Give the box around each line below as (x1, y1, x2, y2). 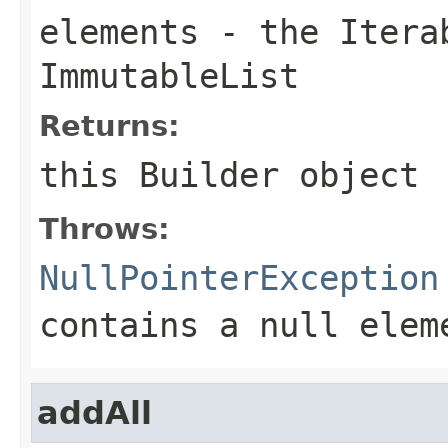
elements (39, 11, 199, 52)
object (279, 154, 419, 195)
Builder (139, 154, 279, 195)
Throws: (39, 211, 170, 246)
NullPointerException (39, 257, 439, 298)
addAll (37, 394, 152, 431)
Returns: (39, 108, 180, 143)
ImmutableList (39, 55, 299, 96)
